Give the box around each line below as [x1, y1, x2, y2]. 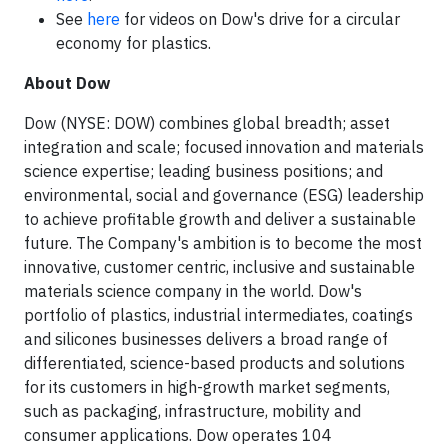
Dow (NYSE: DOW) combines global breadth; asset [24, 113, 390, 133]
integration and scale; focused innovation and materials [24, 137, 424, 157]
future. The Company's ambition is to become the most [24, 233, 422, 253]
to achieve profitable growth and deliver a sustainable [24, 209, 416, 229]
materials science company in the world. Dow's [24, 281, 362, 301]
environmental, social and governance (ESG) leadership [24, 185, 424, 205]
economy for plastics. [56, 33, 211, 53]
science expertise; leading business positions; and [24, 161, 383, 181]
